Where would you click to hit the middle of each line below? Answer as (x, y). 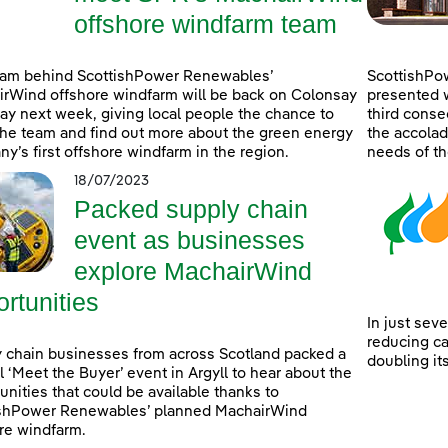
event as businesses (189, 240)
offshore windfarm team (205, 24)
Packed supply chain (191, 209)
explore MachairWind (193, 271)
